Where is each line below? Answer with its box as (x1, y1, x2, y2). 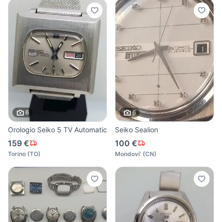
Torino (8, 150, 26, 158)
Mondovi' (115, 150, 141, 158)
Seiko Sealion (115, 125, 158, 134)
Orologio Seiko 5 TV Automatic (8, 125, 107, 134)
